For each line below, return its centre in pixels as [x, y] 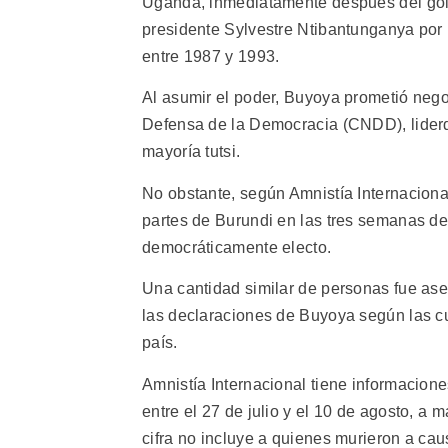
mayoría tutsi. [191, 152]
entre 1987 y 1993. [211, 57]
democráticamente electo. [237, 247]
